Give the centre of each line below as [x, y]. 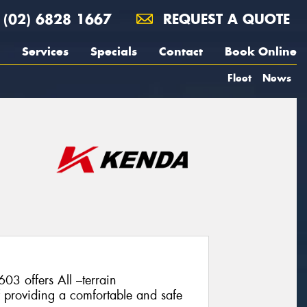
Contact [181, 51]
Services [45, 51]
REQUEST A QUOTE [224, 19]
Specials [114, 51]
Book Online [261, 51]
